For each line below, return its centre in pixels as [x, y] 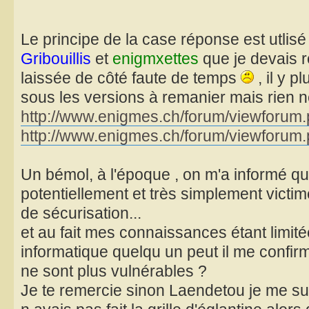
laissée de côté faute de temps [131, 78]
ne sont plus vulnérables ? [114, 271]
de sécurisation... [81, 213]
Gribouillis [58, 59]
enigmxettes [156, 59]
